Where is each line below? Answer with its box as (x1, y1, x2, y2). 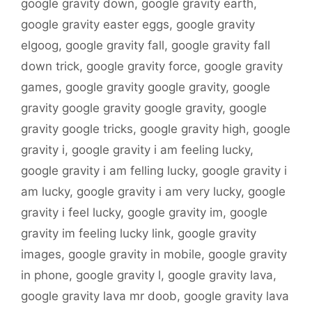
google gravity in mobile (68, 247, 201, 262)
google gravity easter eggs (21, 17, 169, 32)
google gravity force (86, 59, 197, 74)
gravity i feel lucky (21, 205, 120, 220)
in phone (21, 268, 69, 283)
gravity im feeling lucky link (21, 226, 171, 241)
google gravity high (140, 122, 246, 136)
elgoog (21, 38, 58, 53)
